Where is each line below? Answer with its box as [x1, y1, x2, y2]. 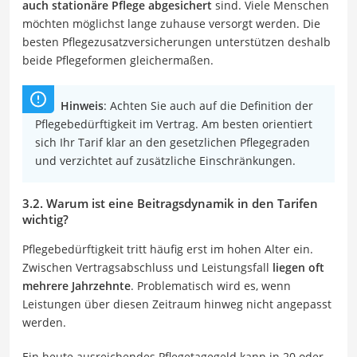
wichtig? [22, 210, 69, 227]
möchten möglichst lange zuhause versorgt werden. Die [22, 15, 320, 31]
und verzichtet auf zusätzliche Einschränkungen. [35, 152, 296, 168]
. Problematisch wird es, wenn [131, 277, 291, 293]
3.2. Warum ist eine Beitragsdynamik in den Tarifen [22, 194, 318, 211]
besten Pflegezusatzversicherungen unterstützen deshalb [22, 33, 331, 49]
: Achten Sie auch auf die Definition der [104, 97, 313, 113]
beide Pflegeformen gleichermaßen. [22, 52, 214, 68]
